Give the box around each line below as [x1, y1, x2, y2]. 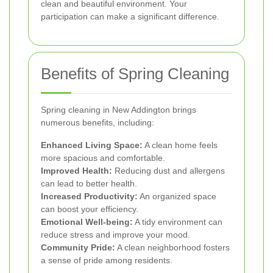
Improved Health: [41, 165, 112, 175]
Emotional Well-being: [41, 216, 133, 227]
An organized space [138, 191, 216, 201]
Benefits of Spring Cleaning [41, 64, 229, 83]
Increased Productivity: [41, 191, 138, 201]
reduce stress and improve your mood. [41, 229, 190, 239]
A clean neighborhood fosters [115, 242, 230, 252]
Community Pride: [41, 242, 115, 252]
